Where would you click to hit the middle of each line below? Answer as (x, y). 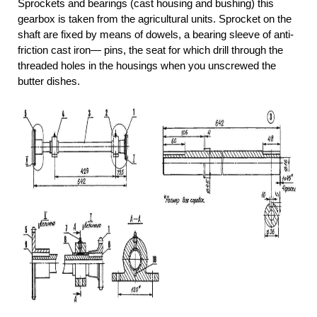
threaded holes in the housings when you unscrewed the (147, 66)
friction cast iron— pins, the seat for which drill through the (150, 50)
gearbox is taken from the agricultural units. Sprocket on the (155, 19)
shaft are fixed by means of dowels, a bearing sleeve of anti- (156, 35)
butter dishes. (49, 81)
